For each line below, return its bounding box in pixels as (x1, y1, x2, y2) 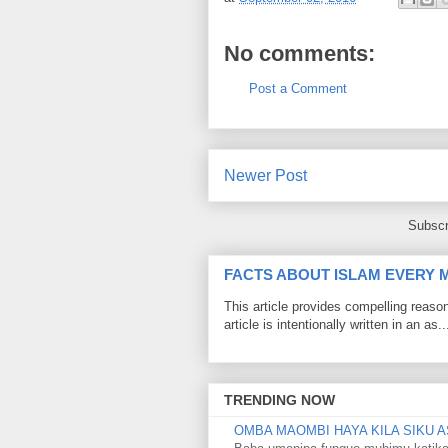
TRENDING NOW (224, 392, 335, 409)
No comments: (224, 41, 375, 66)
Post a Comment (249, 81, 347, 96)
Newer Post (224, 166, 307, 184)
